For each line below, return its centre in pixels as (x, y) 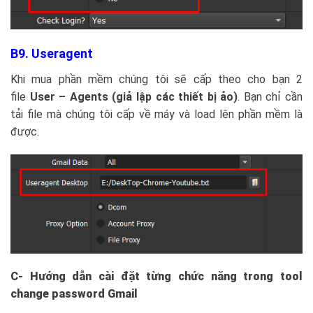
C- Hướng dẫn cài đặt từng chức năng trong (145, 277)
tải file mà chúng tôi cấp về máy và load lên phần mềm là (156, 114)
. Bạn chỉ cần (270, 96)
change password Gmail (74, 294)
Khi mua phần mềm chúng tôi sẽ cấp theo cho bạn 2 (156, 79)
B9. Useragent (52, 53)
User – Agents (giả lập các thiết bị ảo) (134, 96)
